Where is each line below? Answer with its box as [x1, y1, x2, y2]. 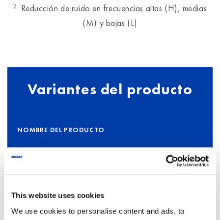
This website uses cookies [11, 191, 105, 200]
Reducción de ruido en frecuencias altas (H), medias [21, 2, 207, 14]
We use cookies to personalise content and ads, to [11, 206, 185, 215]
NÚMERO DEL [17, 163, 63, 172]
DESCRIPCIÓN [127, 163, 176, 172]
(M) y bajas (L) [82, 17, 137, 29]
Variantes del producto [27, 80, 193, 99]
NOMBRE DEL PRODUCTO [17, 125, 105, 135]
